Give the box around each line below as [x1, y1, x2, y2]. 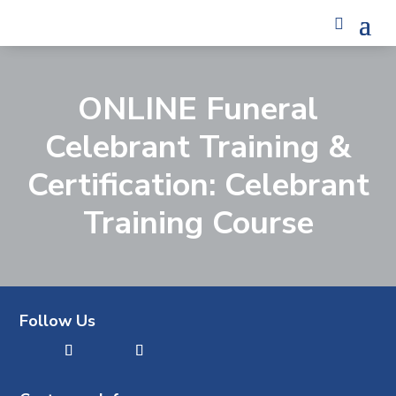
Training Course [82, 202, 314, 245]
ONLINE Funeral [78, 88, 318, 131]
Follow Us [19, 310, 96, 331]
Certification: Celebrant [27, 164, 369, 207]
